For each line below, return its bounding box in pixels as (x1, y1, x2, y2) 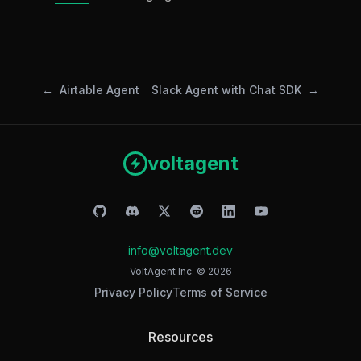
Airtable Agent (60, 82, 139, 97)
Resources (148, 329, 213, 345)
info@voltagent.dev (128, 243, 233, 257)
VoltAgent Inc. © (129, 265, 208, 277)
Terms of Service (172, 285, 268, 299)
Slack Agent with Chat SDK (151, 82, 301, 97)
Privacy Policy (93, 285, 172, 299)
